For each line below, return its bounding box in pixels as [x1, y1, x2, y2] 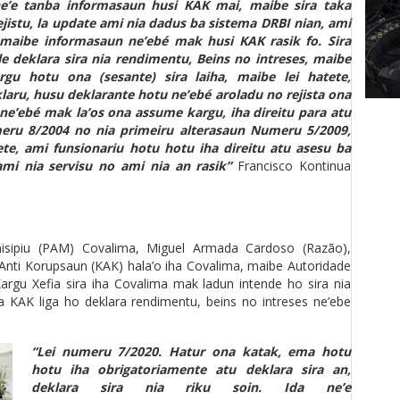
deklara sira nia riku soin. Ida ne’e [31, 379, 351, 396]
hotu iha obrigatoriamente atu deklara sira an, [31, 361, 351, 378]
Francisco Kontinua [231, 157, 351, 174]
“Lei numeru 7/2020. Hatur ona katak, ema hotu [31, 343, 351, 360]
